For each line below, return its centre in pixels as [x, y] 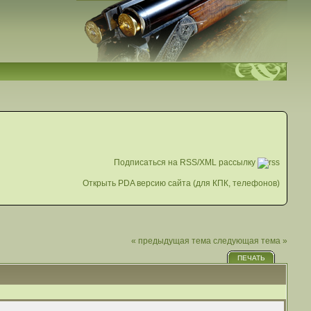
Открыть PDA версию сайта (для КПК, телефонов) [182, 183]
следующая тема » [251, 241]
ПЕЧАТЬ [251, 258]
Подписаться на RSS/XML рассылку [186, 162]
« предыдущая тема [171, 241]
